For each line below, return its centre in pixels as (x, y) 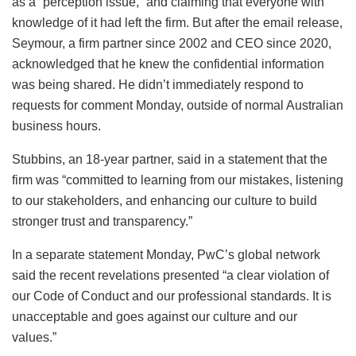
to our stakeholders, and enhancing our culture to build (164, 200)
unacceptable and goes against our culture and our (155, 316)
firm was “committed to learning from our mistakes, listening (178, 180)
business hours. (56, 126)
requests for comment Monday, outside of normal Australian (178, 105)
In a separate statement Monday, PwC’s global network (166, 254)
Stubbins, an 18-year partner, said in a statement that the (170, 159)
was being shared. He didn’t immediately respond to (158, 84)
